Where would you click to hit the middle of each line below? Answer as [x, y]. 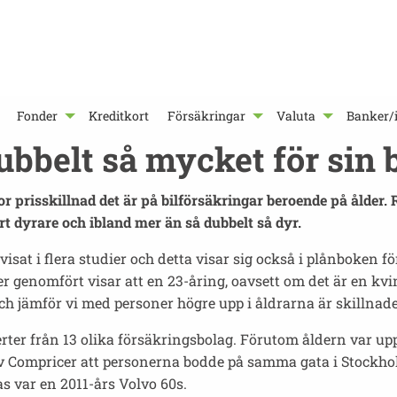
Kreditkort [119, 116]
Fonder [38, 116]
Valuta [296, 116]
